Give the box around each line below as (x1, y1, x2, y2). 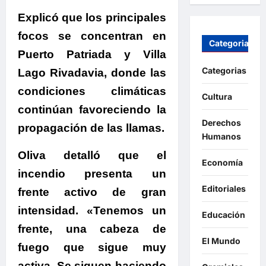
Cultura (201, 91, 232, 102)
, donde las (103, 66, 166, 80)
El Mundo (201, 236, 240, 246)
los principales (85, 11, 166, 24)
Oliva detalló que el (18, 149, 166, 162)
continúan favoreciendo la (18, 103, 166, 116)
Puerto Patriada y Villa (18, 48, 166, 61)
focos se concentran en (18, 30, 166, 43)
